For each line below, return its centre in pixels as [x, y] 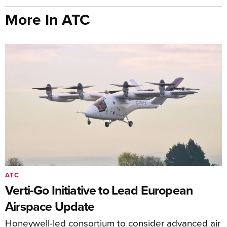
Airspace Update [50, 206]
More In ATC [48, 19]
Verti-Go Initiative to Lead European [99, 190]
